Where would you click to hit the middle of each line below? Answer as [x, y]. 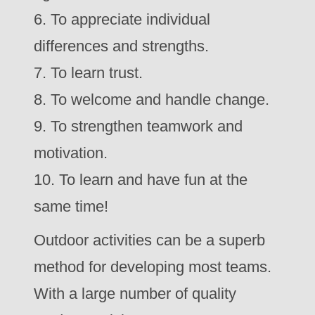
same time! [71, 206]
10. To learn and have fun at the [141, 180]
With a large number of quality [135, 294]
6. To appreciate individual [122, 19]
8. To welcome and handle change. [152, 99]
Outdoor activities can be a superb [149, 240]
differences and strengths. [121, 46]
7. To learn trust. [88, 73]
